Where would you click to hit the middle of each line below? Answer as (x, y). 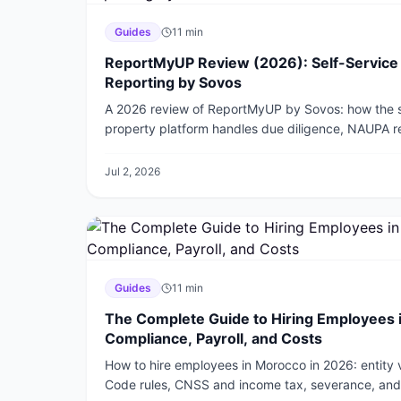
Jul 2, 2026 (132, 171)
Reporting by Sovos (173, 82)
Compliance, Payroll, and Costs (213, 338)
